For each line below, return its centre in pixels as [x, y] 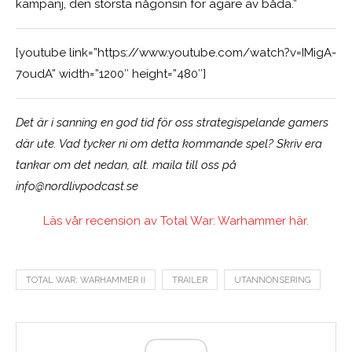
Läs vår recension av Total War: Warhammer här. [176, 220]
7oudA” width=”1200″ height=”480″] [111, 73]
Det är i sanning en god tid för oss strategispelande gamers [172, 122]
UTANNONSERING [272, 280]
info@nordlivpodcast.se [77, 186]
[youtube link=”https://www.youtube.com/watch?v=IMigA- [176, 52]
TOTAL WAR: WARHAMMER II [86, 280]
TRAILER [190, 280]
